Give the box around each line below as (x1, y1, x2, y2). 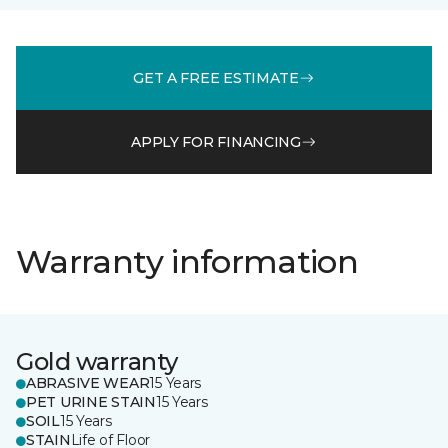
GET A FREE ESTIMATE (133, 68, 299, 87)
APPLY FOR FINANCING (131, 132, 301, 151)
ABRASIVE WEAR (26, 374, 150, 392)
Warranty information (16, 242, 359, 281)
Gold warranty (16, 347, 178, 376)
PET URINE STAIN (26, 393, 156, 411)
